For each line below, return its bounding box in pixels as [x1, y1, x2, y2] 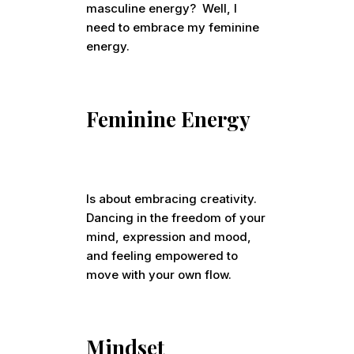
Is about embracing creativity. [86, 191, 258, 207]
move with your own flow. [86, 267, 235, 283]
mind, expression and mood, [86, 229, 252, 245]
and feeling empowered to [86, 248, 239, 264]
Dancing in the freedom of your [86, 210, 266, 226]
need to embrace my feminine [86, 20, 260, 36]
